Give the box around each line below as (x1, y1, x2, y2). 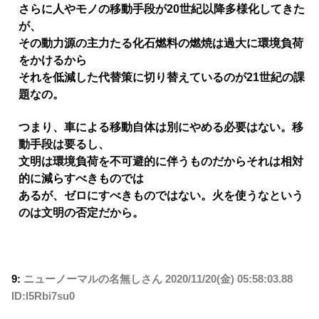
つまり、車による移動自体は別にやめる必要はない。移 (19, 121, 303, 134)
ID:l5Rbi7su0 (11, 290, 75, 303)
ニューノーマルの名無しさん (23, 273, 162, 286)
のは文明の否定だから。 (19, 206, 144, 219)
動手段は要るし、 (19, 138, 110, 151)
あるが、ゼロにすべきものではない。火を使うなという (19, 189, 303, 202)
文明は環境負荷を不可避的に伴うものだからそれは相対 (19, 155, 303, 168)
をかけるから (19, 54, 87, 67)
